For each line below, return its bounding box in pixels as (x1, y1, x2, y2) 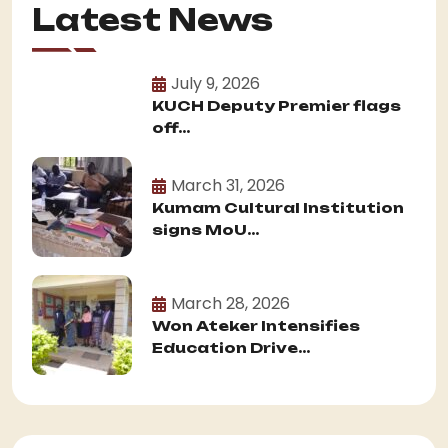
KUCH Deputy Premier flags (152, 97, 401, 115)
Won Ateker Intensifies (152, 317, 360, 335)
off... (152, 119, 190, 137)
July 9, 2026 (171, 71, 260, 95)
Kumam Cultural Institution (152, 199, 404, 217)
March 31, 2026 (171, 173, 285, 197)
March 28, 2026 (171, 291, 290, 315)
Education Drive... (152, 339, 310, 357)
